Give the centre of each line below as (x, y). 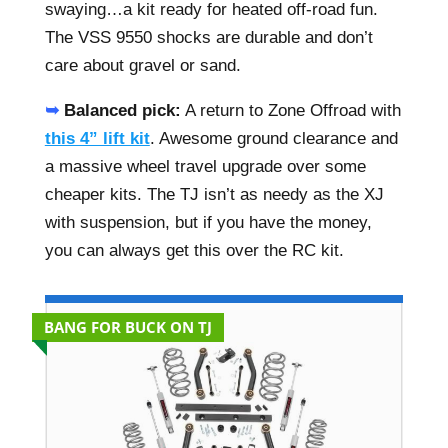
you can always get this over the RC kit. (194, 250)
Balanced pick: (122, 110)
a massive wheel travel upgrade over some (205, 166)
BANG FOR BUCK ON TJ (127, 327)
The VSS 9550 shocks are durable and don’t (208, 37)
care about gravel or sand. (142, 65)
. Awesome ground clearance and (273, 138)
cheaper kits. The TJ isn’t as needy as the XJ (214, 194)
